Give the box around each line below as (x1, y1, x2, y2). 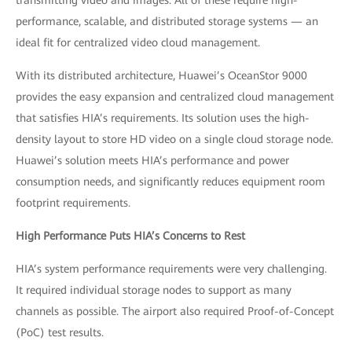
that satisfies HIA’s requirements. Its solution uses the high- (16, 112, 310, 124)
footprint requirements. (16, 196, 130, 209)
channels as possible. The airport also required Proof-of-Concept (16, 305, 334, 317)
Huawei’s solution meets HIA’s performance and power (16, 154, 289, 167)
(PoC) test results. (16, 326, 104, 339)
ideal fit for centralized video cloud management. (16, 36, 260, 49)
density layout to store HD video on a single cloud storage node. (16, 133, 333, 145)
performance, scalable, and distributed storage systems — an (16, 15, 318, 27)
